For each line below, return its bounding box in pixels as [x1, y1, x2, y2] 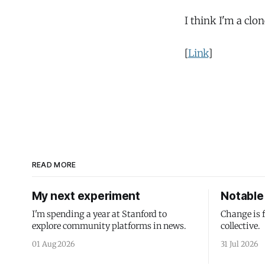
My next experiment [31, 189, 140, 203]
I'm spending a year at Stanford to [31, 209, 167, 219]
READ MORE [31, 160, 76, 169]
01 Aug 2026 [31, 240, 75, 248]
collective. [221, 221, 261, 231]
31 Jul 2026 [221, 240, 258, 248]
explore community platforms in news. [31, 221, 186, 231]
